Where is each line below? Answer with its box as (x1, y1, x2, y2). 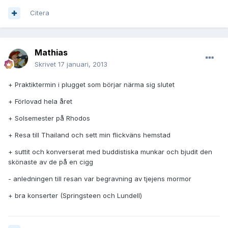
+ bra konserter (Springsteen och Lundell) (8, 191, 142, 200)
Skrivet (35, 60, 58, 69)
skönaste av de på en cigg (8, 158, 93, 166)
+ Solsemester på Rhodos (8, 114, 90, 123)
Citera (30, 9, 49, 17)
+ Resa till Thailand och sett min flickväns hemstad (8, 131, 170, 139)
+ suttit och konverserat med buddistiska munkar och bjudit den (8, 148, 212, 156)
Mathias (35, 47, 68, 58)
